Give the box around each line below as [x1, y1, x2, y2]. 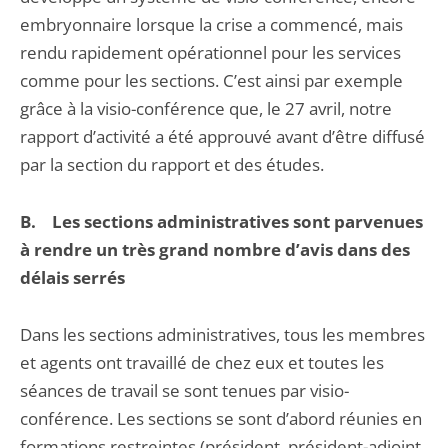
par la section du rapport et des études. [20, 153, 324, 176]
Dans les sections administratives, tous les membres [20, 323, 425, 346]
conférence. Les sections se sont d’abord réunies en [20, 407, 422, 430]
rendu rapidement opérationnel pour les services [20, 41, 401, 64]
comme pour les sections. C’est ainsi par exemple [20, 69, 403, 92]
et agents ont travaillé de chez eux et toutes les [20, 351, 384, 374]
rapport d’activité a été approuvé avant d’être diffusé [20, 125, 425, 148]
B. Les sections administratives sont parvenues [20, 210, 423, 233]
